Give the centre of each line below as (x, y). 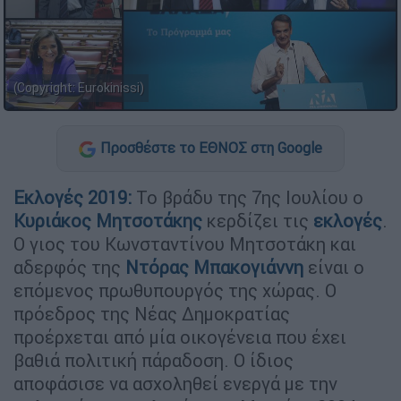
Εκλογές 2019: (73, 197)
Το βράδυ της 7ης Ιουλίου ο (247, 197)
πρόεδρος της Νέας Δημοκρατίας (152, 313)
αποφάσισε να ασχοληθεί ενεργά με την (175, 383)
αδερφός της (69, 267)
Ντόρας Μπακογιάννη (214, 267)
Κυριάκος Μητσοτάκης (108, 220)
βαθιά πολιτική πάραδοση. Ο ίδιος (154, 360)
